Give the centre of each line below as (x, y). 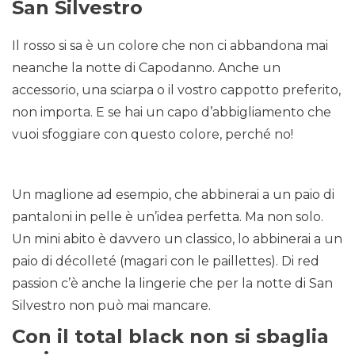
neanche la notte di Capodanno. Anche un (146, 68)
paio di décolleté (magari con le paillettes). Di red (166, 261)
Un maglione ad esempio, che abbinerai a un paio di (173, 195)
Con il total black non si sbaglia (170, 337)
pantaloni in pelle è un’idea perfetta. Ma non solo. (168, 217)
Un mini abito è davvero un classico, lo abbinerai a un (177, 239)
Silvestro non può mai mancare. (111, 306)
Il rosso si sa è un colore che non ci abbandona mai (170, 46)
